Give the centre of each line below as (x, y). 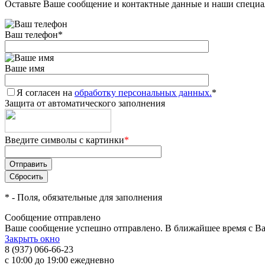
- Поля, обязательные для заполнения (86, 197)
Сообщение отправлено (53, 217)
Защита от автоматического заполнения (85, 103)
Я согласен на (46, 93)
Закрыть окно (32, 239)
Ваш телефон (31, 35)
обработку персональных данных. (143, 93)
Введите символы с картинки (64, 140)
